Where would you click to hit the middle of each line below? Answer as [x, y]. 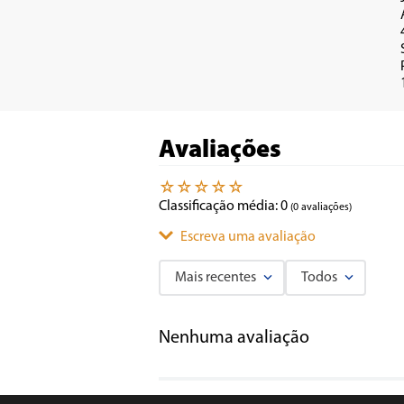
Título [212, 346]
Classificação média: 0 [223, 207]
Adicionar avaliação [269, 311]
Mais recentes [216, 278]
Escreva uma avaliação [248, 238]
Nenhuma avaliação [234, 339]
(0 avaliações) [321, 208]
